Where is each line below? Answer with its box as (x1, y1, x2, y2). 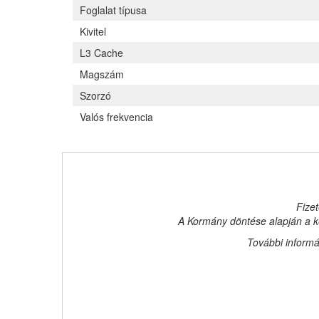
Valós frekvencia (80, 110, 153, 124)
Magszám (80, 67, 124, 81)
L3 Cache (80, 46, 123, 60)
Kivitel (80, 24, 106, 38)
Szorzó (80, 88, 111, 103)
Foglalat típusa (80, 3, 147, 17)
